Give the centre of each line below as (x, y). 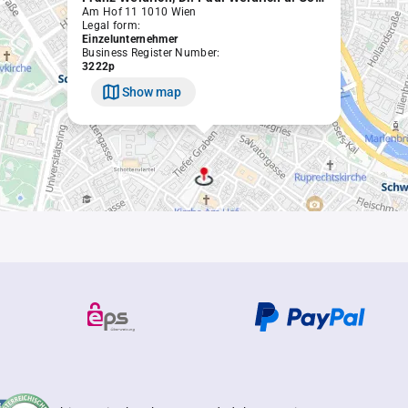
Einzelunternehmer (130, 39)
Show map (152, 92)
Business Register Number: (151, 53)
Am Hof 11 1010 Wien (139, 12)
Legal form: (112, 25)
